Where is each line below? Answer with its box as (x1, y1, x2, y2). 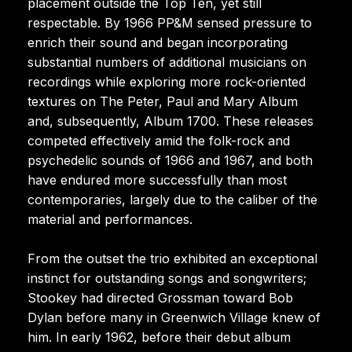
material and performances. (27, 211, 192, 227)
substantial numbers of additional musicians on (27, 53, 306, 70)
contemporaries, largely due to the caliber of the (27, 191, 317, 207)
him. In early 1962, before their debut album (27, 328, 291, 345)
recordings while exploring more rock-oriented (27, 73, 306, 90)
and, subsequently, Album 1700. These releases (27, 112, 313, 129)
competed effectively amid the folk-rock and (27, 132, 290, 148)
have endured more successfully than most (27, 171, 287, 188)
